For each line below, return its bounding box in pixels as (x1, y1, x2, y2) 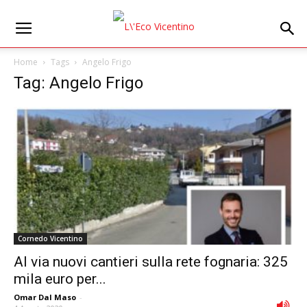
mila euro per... (14, 271, 106, 288)
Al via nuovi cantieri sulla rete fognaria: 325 (14, 254, 288, 271)
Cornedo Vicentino (18, 234, 83, 244)
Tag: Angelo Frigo (14, 73, 143, 93)
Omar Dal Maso (14, 292, 76, 303)
